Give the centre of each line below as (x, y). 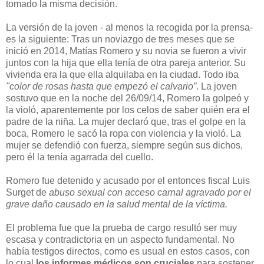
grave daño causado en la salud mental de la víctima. (117, 204)
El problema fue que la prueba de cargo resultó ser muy (121, 228)
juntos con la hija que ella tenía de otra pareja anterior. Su (126, 63)
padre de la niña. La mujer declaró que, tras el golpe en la (126, 122)
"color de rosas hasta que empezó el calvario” (101, 87)
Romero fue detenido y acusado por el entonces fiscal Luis (128, 181)
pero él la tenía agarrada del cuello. (80, 157)
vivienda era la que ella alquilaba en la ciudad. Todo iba (123, 75)
